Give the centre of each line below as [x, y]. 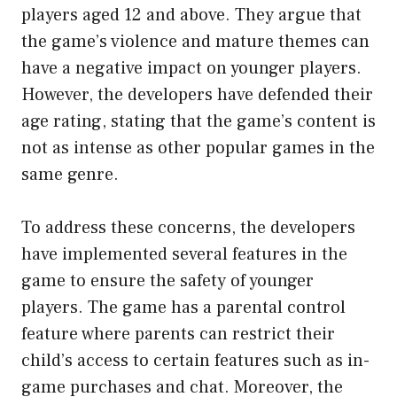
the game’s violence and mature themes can [195, 41]
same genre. [70, 174]
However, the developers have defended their [197, 94]
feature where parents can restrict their [178, 334]
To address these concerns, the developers [188, 227]
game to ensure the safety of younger [167, 280]
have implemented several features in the [184, 254]
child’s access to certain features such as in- [195, 360]
